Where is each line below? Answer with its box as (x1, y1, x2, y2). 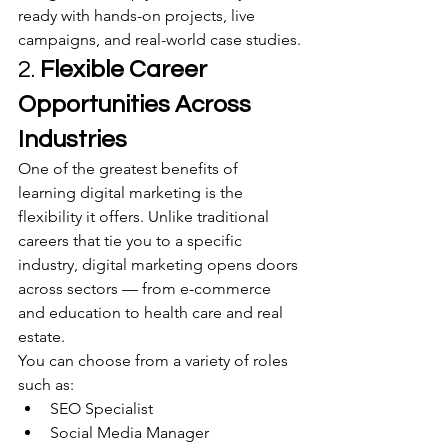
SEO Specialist (50, 399, 153, 418)
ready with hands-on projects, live (18, 6, 259, 25)
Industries (18, 127, 127, 152)
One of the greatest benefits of (18, 159, 242, 178)
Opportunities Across (18, 92, 256, 117)
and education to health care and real (18, 303, 287, 322)
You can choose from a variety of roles (18, 351, 292, 370)
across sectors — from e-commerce (18, 279, 275, 298)
